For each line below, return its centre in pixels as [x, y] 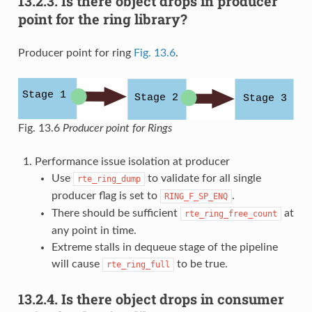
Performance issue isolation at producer [132, 162]
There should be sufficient [116, 213]
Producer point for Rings [117, 128]
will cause [77, 264]
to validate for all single [203, 179]
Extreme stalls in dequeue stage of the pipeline [164, 248]
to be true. [201, 264]
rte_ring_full [138, 265]
